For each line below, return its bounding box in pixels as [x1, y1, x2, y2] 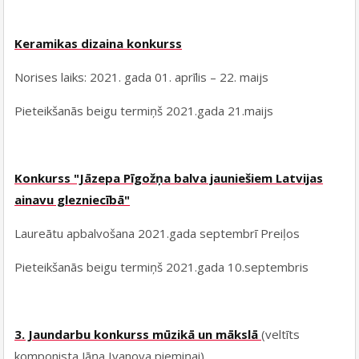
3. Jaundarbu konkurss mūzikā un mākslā [14, 326, 262, 343]
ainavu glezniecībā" [14, 192, 131, 208]
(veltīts [261, 326, 301, 343]
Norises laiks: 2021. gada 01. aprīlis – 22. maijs [14, 69, 269, 86]
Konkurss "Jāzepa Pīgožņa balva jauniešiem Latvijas [14, 170, 324, 187]
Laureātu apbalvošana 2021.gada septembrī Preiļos [14, 225, 301, 242]
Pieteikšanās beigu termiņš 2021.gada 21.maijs [14, 103, 274, 119]
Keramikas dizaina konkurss [14, 35, 183, 52]
